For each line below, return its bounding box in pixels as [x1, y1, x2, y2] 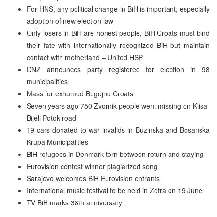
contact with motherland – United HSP [27, 52, 143, 62]
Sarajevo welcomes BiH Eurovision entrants [27, 173, 160, 183]
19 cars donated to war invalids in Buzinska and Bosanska [27, 124, 210, 135]
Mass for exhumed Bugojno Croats [27, 88, 133, 98]
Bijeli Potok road [27, 112, 76, 123]
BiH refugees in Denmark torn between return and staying [27, 149, 203, 159]
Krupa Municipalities [27, 137, 88, 147]
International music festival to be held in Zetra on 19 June [27, 185, 202, 195]
